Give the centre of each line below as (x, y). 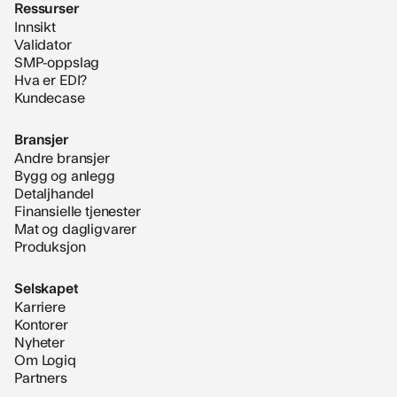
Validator (43, 43)
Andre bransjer (62, 156)
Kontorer (41, 323)
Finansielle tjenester (78, 210)
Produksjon (50, 245)
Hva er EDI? (51, 78)
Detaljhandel (54, 192)
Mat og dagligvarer (76, 227)
